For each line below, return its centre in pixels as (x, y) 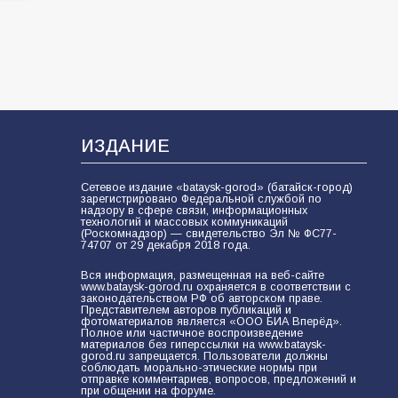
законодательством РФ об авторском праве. (201, 298)
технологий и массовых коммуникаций (184, 222)
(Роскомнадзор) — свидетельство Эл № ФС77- (208, 234)
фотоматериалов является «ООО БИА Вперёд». (211, 322)
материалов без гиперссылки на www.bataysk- (203, 345)
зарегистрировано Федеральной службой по (201, 199)
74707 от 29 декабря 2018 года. (165, 245)
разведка (130, 15)
